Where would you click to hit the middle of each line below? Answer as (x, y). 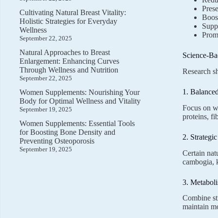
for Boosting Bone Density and (67, 132)
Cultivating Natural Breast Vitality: (73, 12)
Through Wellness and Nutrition (69, 70)
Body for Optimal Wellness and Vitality (80, 101)
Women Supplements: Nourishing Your (80, 92)
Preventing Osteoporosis (57, 141)
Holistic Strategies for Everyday (68, 21)
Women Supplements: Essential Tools (77, 123)
